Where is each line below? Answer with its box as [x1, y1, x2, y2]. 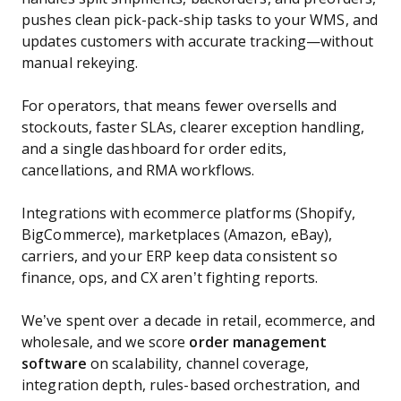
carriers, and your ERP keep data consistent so [21, 249, 337, 264]
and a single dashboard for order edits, [21, 141, 286, 157]
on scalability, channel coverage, [86, 356, 310, 371]
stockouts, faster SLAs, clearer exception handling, [21, 120, 365, 135]
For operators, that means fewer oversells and [21, 98, 337, 114]
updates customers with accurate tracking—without [21, 34, 373, 49]
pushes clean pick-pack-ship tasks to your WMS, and [21, 13, 378, 28]
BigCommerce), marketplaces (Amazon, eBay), [21, 227, 333, 243]
